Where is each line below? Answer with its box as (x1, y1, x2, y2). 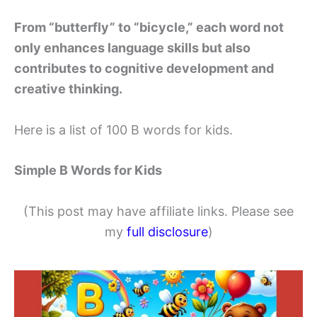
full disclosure (126, 224, 208, 240)
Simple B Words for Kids (14, 163, 162, 178)
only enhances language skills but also (14, 40, 250, 55)
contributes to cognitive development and (14, 60, 274, 76)
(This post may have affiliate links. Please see (23, 204, 294, 219)
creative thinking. (14, 81, 122, 96)
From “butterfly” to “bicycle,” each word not (14, 19, 284, 35)
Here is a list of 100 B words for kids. (14, 122, 233, 137)
